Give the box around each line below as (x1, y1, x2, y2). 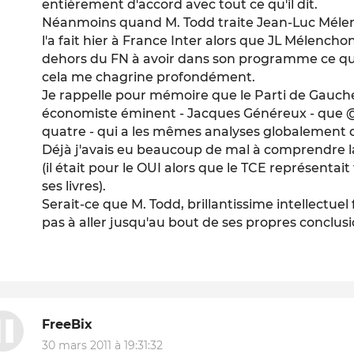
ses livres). (42, 178, 107, 194)
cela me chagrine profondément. (42, 69, 256, 85)
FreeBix (42, 317, 92, 333)
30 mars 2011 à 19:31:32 (42, 337, 164, 352)
